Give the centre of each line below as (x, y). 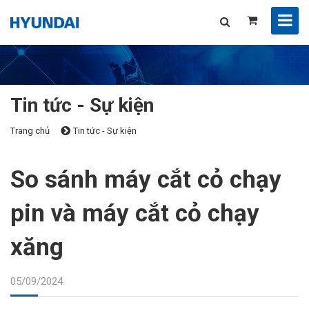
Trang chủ (30, 130)
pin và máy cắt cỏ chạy (135, 213)
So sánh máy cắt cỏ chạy (146, 179)
